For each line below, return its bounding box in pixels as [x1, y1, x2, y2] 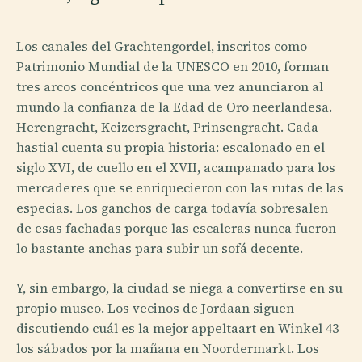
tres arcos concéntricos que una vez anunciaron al [16, 77, 323, 95]
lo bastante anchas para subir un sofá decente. [16, 238, 303, 257]
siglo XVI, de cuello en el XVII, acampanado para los [16, 158, 335, 176]
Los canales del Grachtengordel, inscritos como [16, 36, 307, 55]
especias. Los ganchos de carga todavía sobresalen [16, 198, 328, 217]
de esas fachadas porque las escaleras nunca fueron [16, 218, 336, 237]
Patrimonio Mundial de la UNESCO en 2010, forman [16, 57, 329, 75]
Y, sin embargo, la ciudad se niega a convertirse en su [16, 278, 343, 297]
